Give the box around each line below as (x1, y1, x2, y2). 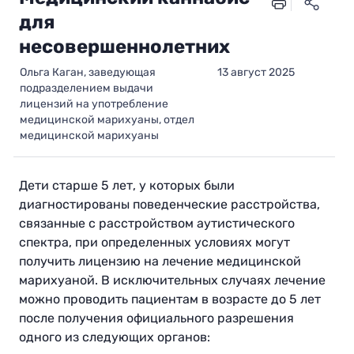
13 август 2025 (217, 66, 295, 80)
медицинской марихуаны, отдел (20, 113, 194, 127)
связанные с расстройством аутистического (19, 216, 295, 232)
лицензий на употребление (20, 97, 168, 111)
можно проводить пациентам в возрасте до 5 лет (19, 292, 321, 307)
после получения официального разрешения (19, 311, 294, 326)
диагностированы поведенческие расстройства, (19, 197, 320, 213)
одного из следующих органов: (19, 330, 210, 345)
